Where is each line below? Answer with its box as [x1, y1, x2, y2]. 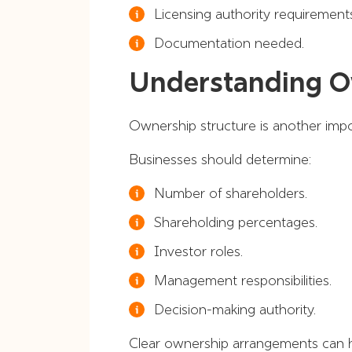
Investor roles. [154, 242, 243, 260]
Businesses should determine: [129, 150, 311, 168]
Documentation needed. [154, 34, 304, 52]
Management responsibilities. [154, 271, 332, 289]
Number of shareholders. [154, 184, 307, 202]
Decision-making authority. [154, 300, 316, 318]
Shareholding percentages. [154, 213, 317, 231]
